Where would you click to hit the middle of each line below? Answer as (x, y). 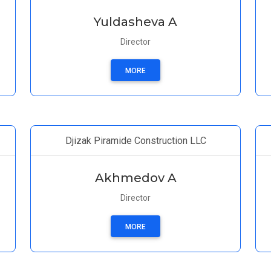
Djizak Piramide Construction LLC (135, 141)
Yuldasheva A (135, 22)
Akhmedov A (135, 178)
